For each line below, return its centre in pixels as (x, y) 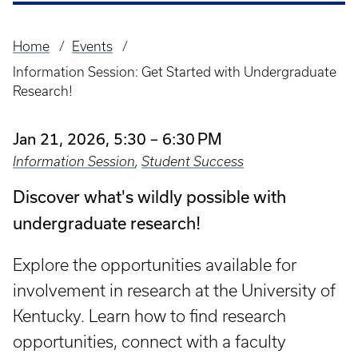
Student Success (193, 161)
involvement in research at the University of (174, 290)
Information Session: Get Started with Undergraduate (175, 72)
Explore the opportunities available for (155, 265)
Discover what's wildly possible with (149, 197)
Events (92, 46)
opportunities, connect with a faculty (149, 342)
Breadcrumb (57, 58)
